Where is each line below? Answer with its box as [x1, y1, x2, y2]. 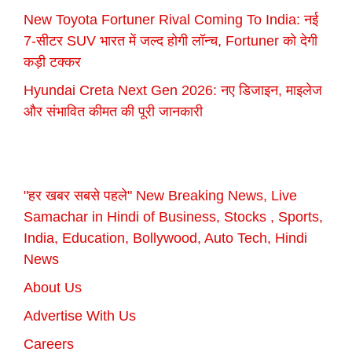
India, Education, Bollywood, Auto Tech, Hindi [24, 229, 307, 246]
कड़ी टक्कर [24, 53, 81, 70]
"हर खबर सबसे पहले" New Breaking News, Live [24, 187, 297, 203]
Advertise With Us [24, 307, 136, 324]
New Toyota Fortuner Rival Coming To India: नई [24, 11, 318, 27]
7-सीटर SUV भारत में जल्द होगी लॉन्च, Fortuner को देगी [24, 32, 317, 49]
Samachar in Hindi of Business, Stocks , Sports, [24, 208, 323, 225]
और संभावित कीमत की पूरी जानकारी [24, 103, 203, 119]
